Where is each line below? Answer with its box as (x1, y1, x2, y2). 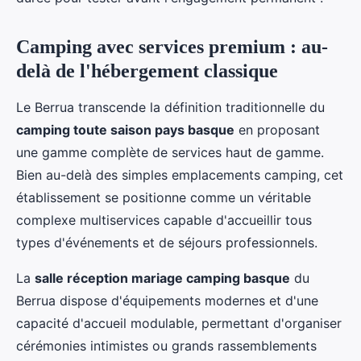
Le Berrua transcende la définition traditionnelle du (16, 99, 325, 116)
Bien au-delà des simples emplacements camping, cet (16, 167, 343, 184)
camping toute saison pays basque (16, 122, 234, 139)
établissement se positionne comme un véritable (16, 189, 311, 206)
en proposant (234, 122, 320, 139)
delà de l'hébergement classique (16, 60, 278, 82)
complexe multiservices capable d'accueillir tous (16, 212, 312, 229)
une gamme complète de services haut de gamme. (16, 144, 324, 161)
